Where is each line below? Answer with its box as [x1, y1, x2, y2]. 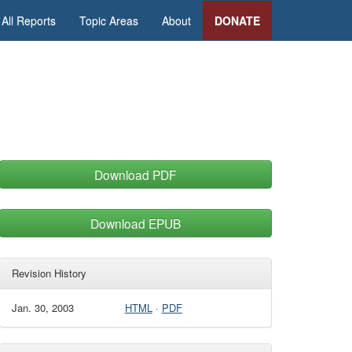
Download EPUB [90, 214, 181, 232]
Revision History [12, 266, 86, 280]
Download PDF [94, 166, 177, 183]
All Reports [2, 13, 56, 28]
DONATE [214, 13, 260, 28]
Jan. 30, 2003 [12, 300, 74, 315]
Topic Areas [79, 13, 138, 28]
